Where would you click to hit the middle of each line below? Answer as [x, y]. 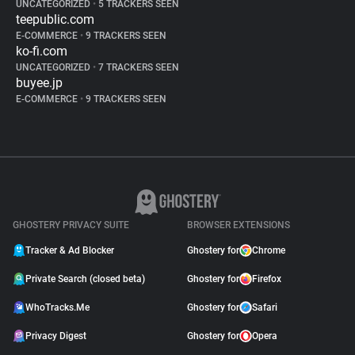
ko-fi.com [42, 51]
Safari [265, 307]
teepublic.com [55, 19]
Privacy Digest [56, 336]
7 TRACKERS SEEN [137, 67]
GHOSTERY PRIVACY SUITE [71, 225]
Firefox [267, 279]
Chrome [269, 250]
